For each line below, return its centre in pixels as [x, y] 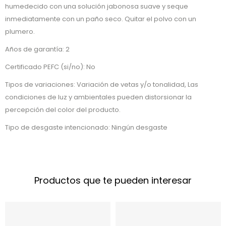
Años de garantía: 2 [37, 49]
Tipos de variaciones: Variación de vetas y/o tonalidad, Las [102, 85]
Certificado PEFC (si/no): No [50, 67]
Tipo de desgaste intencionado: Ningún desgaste [86, 128]
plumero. [20, 32]
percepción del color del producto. [63, 110]
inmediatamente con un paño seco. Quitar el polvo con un [101, 19]
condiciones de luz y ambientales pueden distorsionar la [98, 97]
